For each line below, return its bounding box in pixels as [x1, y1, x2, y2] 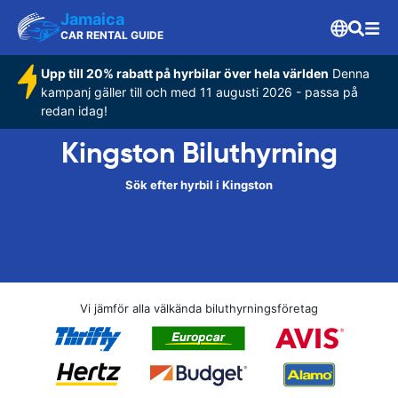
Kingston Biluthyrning [60, 135, 338, 171]
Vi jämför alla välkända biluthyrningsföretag [80, 301, 318, 315]
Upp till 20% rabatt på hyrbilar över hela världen [40, 66, 329, 81]
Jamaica [60, 10, 124, 28]
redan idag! [40, 103, 107, 118]
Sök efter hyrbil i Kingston [125, 178, 273, 192]
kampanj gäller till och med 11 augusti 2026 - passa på [40, 84, 358, 99]
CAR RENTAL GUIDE [60, 28, 163, 42]
